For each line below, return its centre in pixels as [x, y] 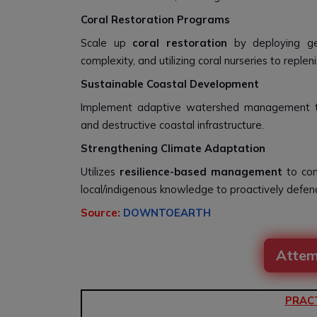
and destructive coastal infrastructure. [172, 125]
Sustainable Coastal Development [170, 84]
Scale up [107, 43]
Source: [102, 213]
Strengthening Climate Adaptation [173, 148]
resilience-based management [201, 172]
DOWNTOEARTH [167, 213]
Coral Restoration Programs [155, 19]
